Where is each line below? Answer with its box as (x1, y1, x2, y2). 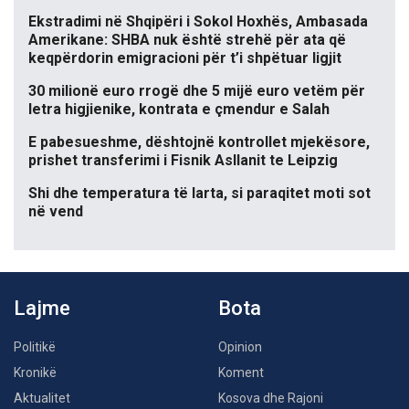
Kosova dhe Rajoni (218, 391, 323, 406)
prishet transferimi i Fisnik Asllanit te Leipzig (28, 152, 338, 170)
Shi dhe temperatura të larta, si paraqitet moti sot (28, 184, 371, 203)
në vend (28, 203, 83, 221)
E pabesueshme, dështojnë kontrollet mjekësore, (28, 133, 370, 152)
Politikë (14, 340, 56, 355)
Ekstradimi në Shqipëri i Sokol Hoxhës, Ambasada (28, 13, 368, 31)
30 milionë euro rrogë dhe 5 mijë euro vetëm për (28, 82, 365, 100)
